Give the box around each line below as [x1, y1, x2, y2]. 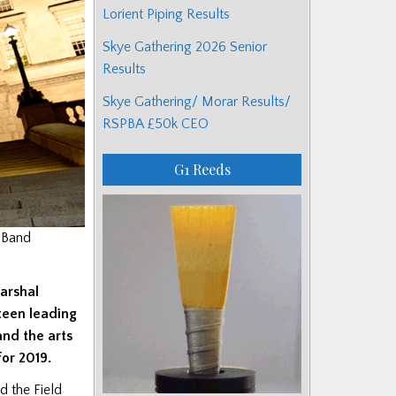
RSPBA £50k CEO [103, 115, 209, 132]
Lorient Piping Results [103, 5, 230, 22]
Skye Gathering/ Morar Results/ [103, 93, 291, 110]
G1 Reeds [173, 159, 231, 179]
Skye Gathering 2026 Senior [103, 38, 267, 55]
